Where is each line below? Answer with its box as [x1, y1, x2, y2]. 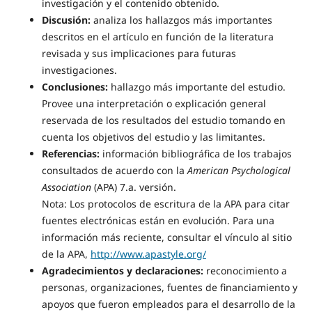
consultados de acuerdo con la [41, 164, 187, 178]
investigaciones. [41, 63, 117, 77]
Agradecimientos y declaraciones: [41, 264, 203, 278]
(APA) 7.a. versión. [91, 180, 176, 194]
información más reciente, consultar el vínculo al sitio [41, 231, 292, 244]
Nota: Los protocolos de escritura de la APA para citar [41, 197, 290, 211]
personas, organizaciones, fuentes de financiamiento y [41, 281, 297, 295]
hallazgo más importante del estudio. [107, 80, 286, 94]
